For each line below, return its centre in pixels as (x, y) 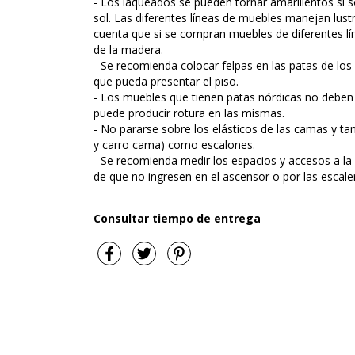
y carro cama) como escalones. (174, 145)
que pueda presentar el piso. (166, 81)
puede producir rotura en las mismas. (189, 113)
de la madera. (128, 50)
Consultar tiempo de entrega (177, 218)
